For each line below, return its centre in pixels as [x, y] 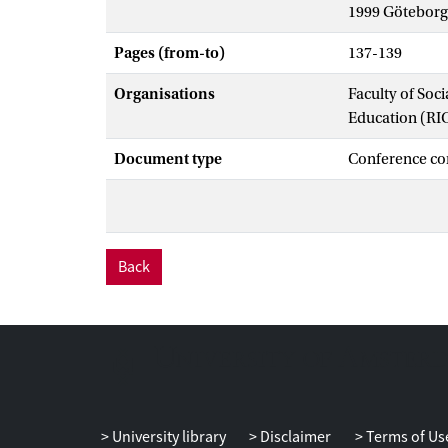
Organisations [164, 94]
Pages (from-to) [169, 53]
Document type [168, 159]
